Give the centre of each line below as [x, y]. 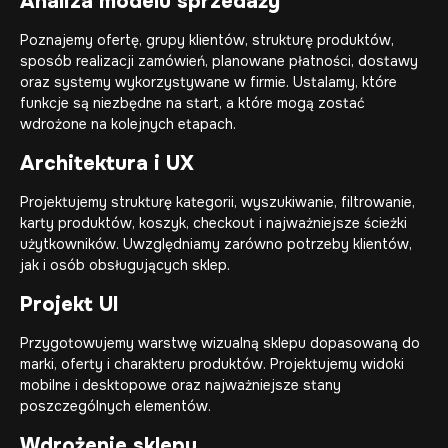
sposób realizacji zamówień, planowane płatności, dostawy [219, 61]
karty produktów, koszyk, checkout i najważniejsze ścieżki [213, 223]
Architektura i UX [107, 163]
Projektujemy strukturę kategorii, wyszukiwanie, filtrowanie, [217, 202]
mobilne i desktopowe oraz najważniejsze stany [180, 385]
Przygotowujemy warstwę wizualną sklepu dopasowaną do [220, 343]
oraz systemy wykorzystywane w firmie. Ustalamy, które [208, 82]
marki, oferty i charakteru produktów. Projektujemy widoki [212, 364]
